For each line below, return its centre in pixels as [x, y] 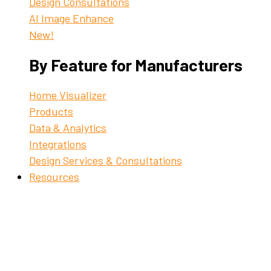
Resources [54, 176]
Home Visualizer [68, 95]
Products [51, 111]
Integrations [58, 144]
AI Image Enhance [71, 18]
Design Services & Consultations [106, 160]
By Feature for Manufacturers [136, 65]
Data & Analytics [68, 127]
